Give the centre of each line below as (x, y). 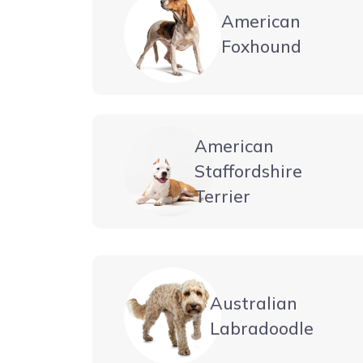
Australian (254, 303)
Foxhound (261, 46)
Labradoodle (262, 328)
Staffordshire (249, 171)
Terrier (223, 196)
